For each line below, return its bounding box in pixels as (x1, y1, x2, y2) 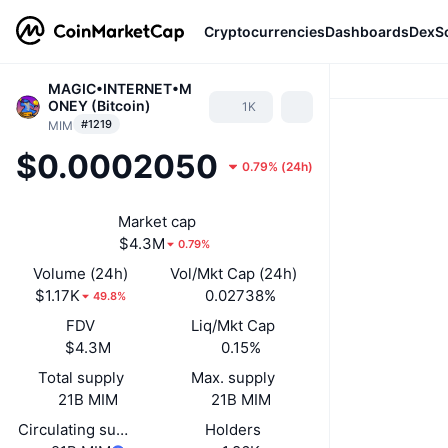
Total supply (37, 368, 124, 387)
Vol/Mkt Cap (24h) (169, 264, 297, 283)
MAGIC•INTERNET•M (48, 80, 192, 97)
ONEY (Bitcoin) (48, 97, 151, 114)
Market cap (118, 212, 196, 231)
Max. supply (191, 368, 276, 387)
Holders (205, 420, 262, 439)
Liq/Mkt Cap (191, 316, 276, 335)
